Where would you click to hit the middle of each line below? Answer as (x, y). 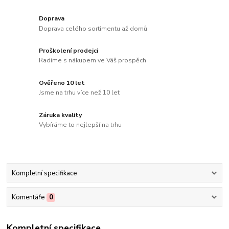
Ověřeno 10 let (62, 83)
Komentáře (28, 197)
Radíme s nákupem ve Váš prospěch (93, 61)
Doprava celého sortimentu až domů (93, 28)
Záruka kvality (61, 115)
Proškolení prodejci (69, 50)
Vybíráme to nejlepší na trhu (81, 125)
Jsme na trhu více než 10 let (79, 93)
